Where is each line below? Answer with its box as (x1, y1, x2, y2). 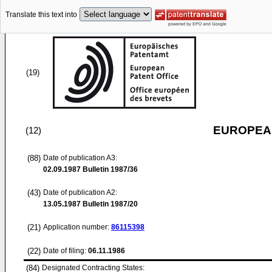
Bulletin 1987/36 (81, 165, 138, 174)
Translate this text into (5, 10, 77, 19)
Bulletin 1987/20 (81, 200, 138, 208)
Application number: (43, 223, 111, 231)
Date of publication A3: (43, 154, 117, 162)
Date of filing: (43, 246, 86, 255)
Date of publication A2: (43, 188, 117, 197)
